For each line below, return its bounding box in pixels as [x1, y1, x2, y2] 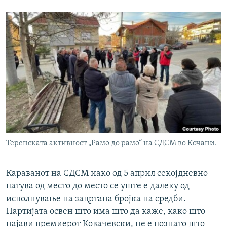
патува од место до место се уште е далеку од [6, 181, 190, 191]
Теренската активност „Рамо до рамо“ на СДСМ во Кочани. [6, 139, 217, 147]
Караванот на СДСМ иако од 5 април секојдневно [6, 168, 208, 178]
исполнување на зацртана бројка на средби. [6, 194, 186, 204]
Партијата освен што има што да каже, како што [6, 206, 205, 216]
